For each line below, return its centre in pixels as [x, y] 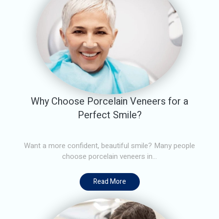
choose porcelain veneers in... [109, 156]
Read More [109, 181]
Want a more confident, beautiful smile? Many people [109, 145]
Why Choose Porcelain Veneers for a [109, 101]
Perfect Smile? [109, 115]
